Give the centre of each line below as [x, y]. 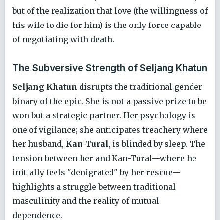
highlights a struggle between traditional [94, 186]
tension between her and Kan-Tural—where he [104, 158]
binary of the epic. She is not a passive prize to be [110, 101]
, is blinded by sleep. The [157, 144]
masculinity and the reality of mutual [86, 201]
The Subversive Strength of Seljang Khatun [110, 68]
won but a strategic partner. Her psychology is [104, 115]
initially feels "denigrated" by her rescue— [96, 172]
